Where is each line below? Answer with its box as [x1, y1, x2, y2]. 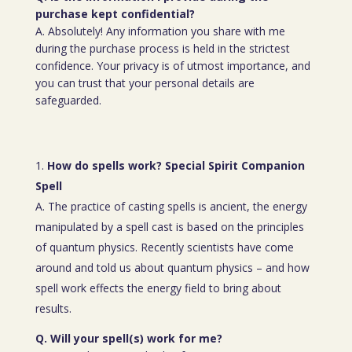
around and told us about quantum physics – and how [35, 260, 310, 275]
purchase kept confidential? [35, 6, 195, 21]
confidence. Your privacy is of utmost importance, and [35, 58, 310, 73]
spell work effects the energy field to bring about [35, 280, 281, 295]
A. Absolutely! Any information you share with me [35, 24, 285, 38]
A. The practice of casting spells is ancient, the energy [35, 199, 307, 214]
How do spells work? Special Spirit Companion [46, 158, 305, 173]
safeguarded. [35, 93, 101, 108]
